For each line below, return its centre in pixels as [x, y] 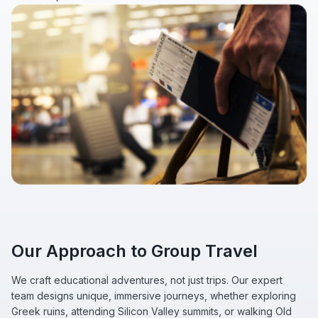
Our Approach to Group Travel [135, 251]
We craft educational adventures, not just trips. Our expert [147, 280]
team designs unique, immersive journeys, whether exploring [154, 296]
